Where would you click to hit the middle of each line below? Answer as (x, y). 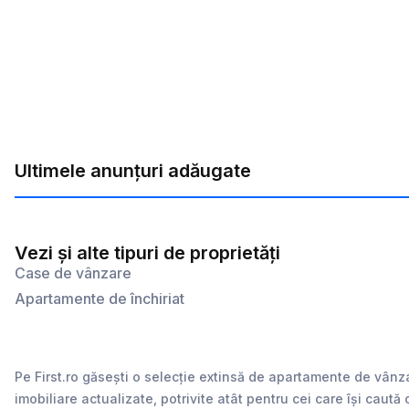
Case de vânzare (73, 273)
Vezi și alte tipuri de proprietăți (147, 253)
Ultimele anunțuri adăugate (133, 171)
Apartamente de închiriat (100, 299)
